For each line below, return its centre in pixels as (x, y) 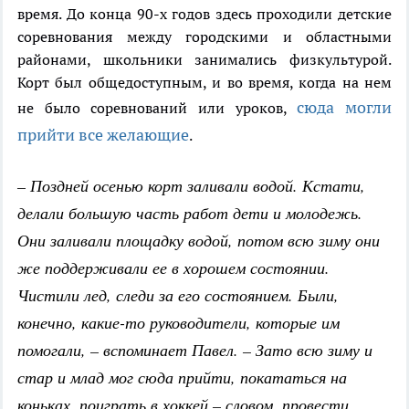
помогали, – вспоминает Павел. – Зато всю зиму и (195, 350)
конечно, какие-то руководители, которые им (178, 323)
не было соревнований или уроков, (157, 108)
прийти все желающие (103, 135)
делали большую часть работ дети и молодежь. (190, 213)
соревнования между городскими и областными (204, 37)
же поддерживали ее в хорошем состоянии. (173, 268)
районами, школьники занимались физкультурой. (204, 60)
